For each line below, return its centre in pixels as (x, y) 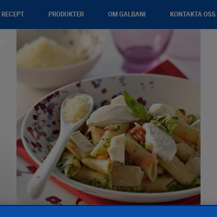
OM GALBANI (127, 14)
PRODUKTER (66, 14)
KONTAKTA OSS (193, 14)
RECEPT (13, 14)
